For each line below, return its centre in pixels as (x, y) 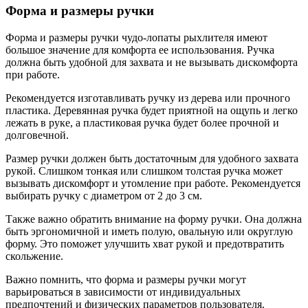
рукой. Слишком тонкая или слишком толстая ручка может (144, 170)
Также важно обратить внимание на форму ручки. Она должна (154, 219)
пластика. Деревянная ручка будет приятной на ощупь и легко (152, 110)
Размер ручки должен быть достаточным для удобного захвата (152, 158)
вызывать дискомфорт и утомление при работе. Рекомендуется (153, 183)
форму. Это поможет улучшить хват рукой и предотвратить (145, 243)
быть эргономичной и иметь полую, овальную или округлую (149, 231)
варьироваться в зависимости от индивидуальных (123, 291)
